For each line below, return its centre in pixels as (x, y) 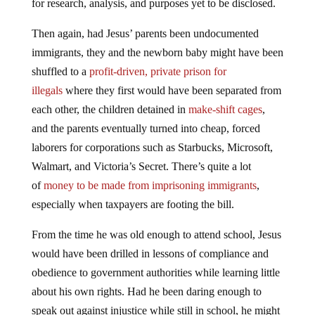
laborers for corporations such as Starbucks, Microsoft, (152, 147)
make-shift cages (225, 109)
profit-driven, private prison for (157, 71)
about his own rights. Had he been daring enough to (146, 291)
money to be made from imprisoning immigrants (150, 185)
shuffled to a (60, 71)
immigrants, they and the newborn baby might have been (157, 52)
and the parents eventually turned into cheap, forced (146, 128)
